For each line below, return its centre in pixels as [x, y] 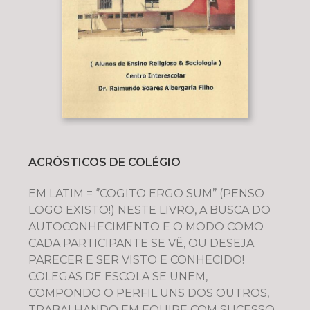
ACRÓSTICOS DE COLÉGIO [104, 163]
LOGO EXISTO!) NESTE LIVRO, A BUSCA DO [149, 210]
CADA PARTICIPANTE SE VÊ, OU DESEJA [141, 244]
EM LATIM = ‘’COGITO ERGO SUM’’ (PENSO [146, 194]
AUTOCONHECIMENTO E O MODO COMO [146, 227]
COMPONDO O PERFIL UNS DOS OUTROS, [148, 293]
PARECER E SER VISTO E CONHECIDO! [136, 260]
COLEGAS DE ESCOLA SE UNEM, [118, 277]
